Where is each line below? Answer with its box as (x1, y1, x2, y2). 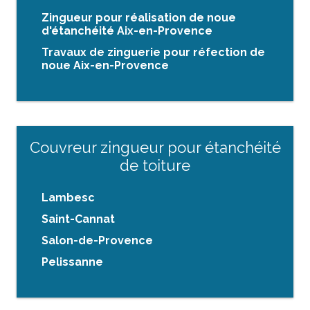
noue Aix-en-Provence (42, 59, 169, 73)
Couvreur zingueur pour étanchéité (29, 138, 281, 157)
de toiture (120, 156, 190, 175)
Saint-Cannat (42, 212, 115, 226)
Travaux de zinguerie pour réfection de (42, 46, 265, 60)
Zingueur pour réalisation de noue (42, 11, 236, 25)
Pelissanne (42, 255, 103, 269)
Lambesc (42, 191, 95, 205)
